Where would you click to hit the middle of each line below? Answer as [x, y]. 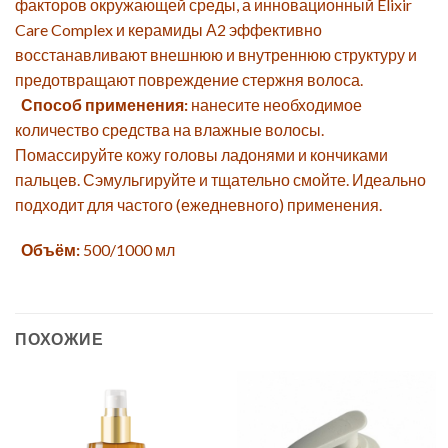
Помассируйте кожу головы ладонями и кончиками [201, 154]
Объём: [49, 250]
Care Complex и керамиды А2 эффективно [168, 29]
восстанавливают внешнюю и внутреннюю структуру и [216, 54]
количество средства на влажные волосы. [169, 129]
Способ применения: [104, 104]
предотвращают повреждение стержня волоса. [189, 79]
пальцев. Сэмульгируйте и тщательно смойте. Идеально [220, 179]
